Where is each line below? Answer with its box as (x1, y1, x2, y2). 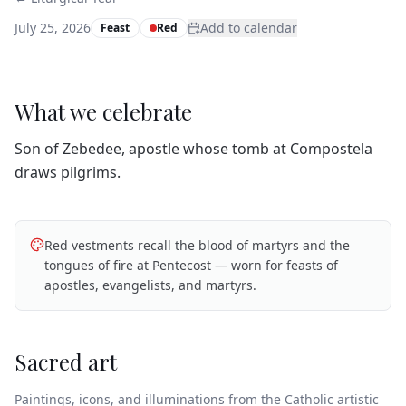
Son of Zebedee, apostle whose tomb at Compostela (14, 139, 372, 159)
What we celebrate (14, 97, 192, 126)
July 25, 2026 (14, 19, 91, 36)
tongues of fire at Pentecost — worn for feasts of (44, 256, 338, 274)
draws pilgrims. (14, 162, 121, 182)
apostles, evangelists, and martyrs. (44, 276, 256, 294)
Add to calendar (200, 19, 297, 36)
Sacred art (14, 347, 117, 376)
